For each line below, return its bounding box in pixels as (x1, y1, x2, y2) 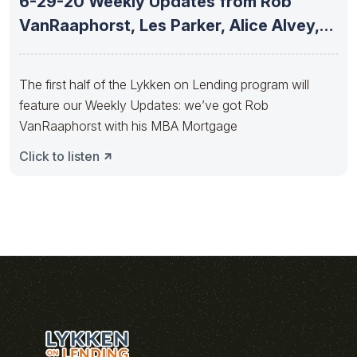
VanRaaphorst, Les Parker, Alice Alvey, (19, 15, 320, 35)
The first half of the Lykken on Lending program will (19, 76, 309, 92)
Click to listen (19, 147, 100, 164)
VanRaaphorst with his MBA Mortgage (19, 117, 237, 134)
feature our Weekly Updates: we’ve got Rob (19, 96, 269, 113)
